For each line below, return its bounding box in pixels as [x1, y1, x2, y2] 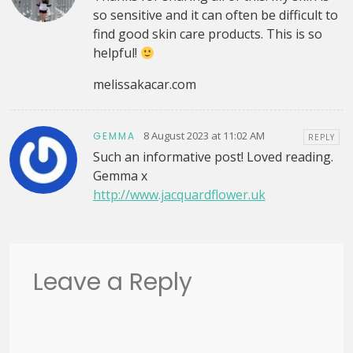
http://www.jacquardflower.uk [92, 186, 266, 204]
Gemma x [92, 167, 147, 185]
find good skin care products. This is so [92, 25, 322, 43]
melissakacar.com [92, 76, 196, 94]
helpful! [92, 44, 140, 62]
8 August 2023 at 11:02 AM [143, 128, 265, 143]
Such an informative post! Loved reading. [92, 148, 333, 166]
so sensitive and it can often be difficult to [92, 6, 338, 24]
